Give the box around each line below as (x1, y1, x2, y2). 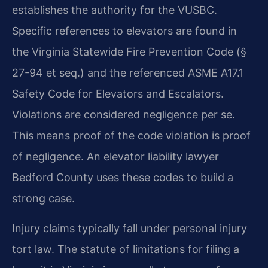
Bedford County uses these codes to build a (12, 171, 233, 184)
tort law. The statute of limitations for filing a (12, 242, 239, 255)
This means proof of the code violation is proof (12, 129, 251, 142)
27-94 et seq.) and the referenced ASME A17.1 (12, 66, 243, 80)
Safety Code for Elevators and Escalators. (12, 87, 224, 100)
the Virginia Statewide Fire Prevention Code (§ (12, 45, 246, 59)
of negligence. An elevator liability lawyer (12, 150, 219, 163)
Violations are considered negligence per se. (12, 108, 235, 121)
